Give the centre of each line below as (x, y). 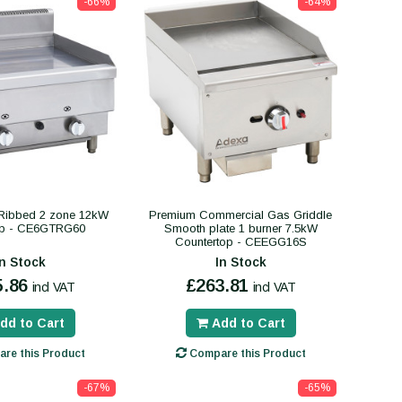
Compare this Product (246, 353)
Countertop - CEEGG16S (240, 241)
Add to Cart (248, 323)
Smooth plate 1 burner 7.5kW (240, 228)
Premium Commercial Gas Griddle (240, 214)
